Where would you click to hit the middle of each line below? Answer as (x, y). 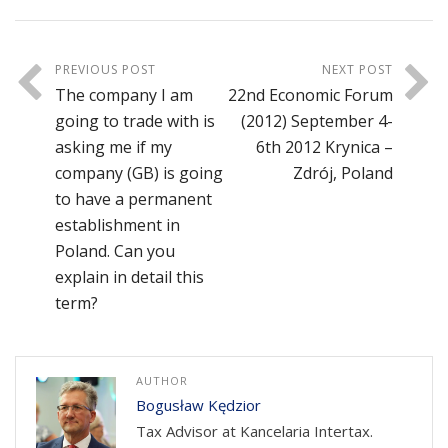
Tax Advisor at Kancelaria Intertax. (254, 431)
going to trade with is (135, 121)
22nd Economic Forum (310, 95)
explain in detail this (129, 277)
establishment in (117, 225)
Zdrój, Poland (343, 173)
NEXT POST (357, 70)
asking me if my (113, 147)
